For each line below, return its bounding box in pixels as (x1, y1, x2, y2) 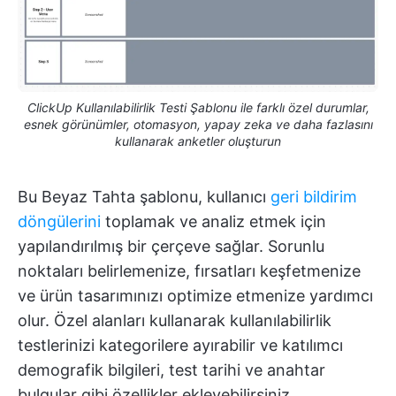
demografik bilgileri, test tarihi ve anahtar (18, 360, 325, 379)
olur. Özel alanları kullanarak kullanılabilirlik (18, 310, 331, 330)
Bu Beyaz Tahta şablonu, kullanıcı (18, 187, 270, 206)
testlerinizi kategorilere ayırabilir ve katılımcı (18, 335, 343, 354)
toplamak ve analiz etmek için (101, 211, 326, 231)
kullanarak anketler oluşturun (115, 133, 281, 148)
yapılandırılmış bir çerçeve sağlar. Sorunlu (18, 236, 324, 255)
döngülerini (18, 211, 101, 231)
